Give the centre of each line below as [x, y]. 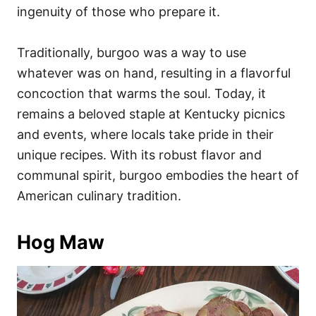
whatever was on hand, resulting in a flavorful [154, 73]
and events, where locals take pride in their [145, 134]
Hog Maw [61, 242]
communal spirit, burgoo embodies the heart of [158, 175]
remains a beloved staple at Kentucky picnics [151, 114]
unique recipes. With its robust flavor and [139, 154]
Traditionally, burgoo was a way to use [132, 52]
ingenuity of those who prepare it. [119, 11]
